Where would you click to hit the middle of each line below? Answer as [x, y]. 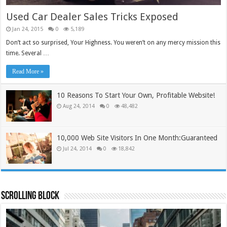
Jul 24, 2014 [78, 148]
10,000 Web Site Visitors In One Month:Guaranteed [137, 138]
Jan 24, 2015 [28, 29]
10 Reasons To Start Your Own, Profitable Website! [136, 96]
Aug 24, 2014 [79, 106]
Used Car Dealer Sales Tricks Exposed [92, 17]
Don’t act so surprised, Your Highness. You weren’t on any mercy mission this [113, 43]
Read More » [28, 72]
